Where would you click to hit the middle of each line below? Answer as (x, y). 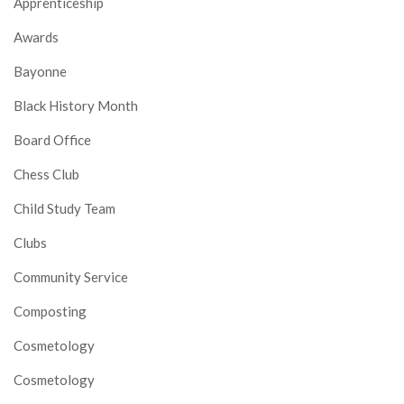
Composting (50, 311)
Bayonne (40, 71)
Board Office (52, 139)
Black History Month (76, 105)
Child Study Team (64, 208)
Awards (36, 37)
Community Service (71, 276)
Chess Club (46, 174)
